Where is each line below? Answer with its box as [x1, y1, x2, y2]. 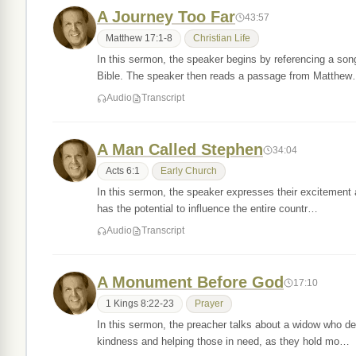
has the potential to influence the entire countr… [97, 203, 318, 215]
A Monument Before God [97, 273, 284, 291]
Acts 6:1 [106, 166, 140, 176]
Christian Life [193, 33, 250, 43]
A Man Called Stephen [97, 141, 263, 158]
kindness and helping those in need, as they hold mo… [97, 335, 350, 347]
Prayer [195, 299, 223, 308]
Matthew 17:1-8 [106, 33, 172, 43]
